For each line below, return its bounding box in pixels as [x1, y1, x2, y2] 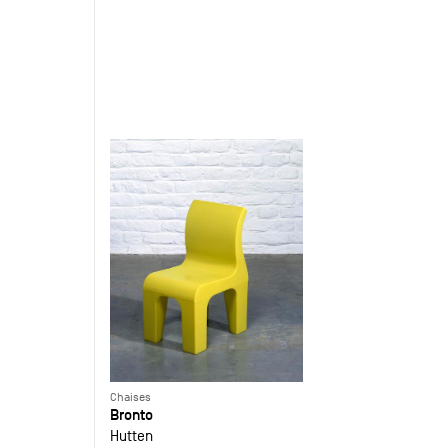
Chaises [110, 389, 152, 404]
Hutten [110, 426, 154, 444]
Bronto [110, 404, 154, 424]
